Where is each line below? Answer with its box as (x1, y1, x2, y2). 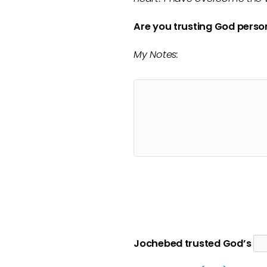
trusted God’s (184, 237, 254, 250)
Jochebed (133, 237, 185, 250)
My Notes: (133, 48, 178, 61)
